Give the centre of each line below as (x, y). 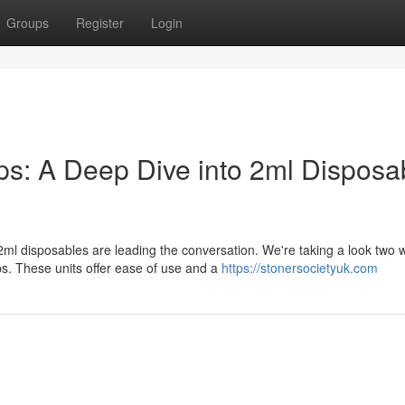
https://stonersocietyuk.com (300, 268)
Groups (28, 23)
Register (100, 23)
